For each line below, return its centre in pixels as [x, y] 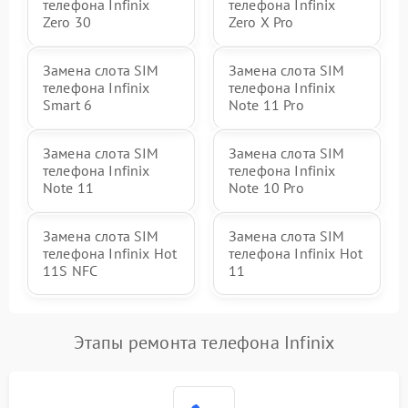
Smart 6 [68, 104]
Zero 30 [67, 21]
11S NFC [71, 270]
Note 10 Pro [266, 187]
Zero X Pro [261, 21]
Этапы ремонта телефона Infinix [204, 342]
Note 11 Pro [266, 104]
